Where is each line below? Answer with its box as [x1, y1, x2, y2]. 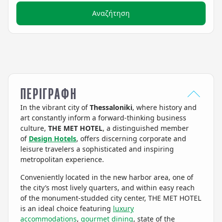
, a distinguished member [103, 123, 189, 133]
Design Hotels [29, 134, 76, 143]
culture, [20, 123, 48, 133]
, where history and [132, 103, 197, 112]
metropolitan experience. [20, 155, 104, 164]
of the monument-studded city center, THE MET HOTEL [20, 193, 201, 203]
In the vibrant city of [20, 103, 90, 112]
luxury [113, 204, 134, 213]
